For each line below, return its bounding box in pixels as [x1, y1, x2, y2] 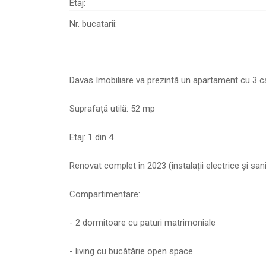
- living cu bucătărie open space [69, 246, 193, 257]
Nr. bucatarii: [69, 18, 117, 30]
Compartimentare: [69, 189, 140, 200]
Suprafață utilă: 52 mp [69, 103, 155, 115]
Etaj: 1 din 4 [69, 132, 113, 143]
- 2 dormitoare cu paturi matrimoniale [69, 217, 216, 229]
